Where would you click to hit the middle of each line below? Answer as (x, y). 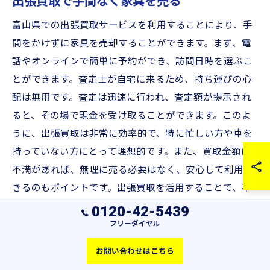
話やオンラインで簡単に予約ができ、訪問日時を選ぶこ (132, 61)
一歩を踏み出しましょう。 (70, 224)
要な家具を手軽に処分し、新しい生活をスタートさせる (133, 206)
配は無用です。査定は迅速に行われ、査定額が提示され (132, 98)
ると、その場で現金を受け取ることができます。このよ (132, 116)
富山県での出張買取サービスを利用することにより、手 (132, 25)
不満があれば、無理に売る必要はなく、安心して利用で (133, 170)
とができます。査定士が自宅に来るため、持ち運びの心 (132, 80)
